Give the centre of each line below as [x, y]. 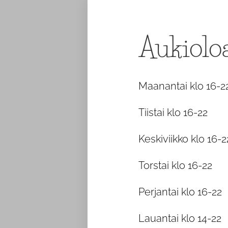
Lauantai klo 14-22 [180, 218]
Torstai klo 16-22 [175, 165]
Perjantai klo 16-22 [180, 192]
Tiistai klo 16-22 [173, 112]
